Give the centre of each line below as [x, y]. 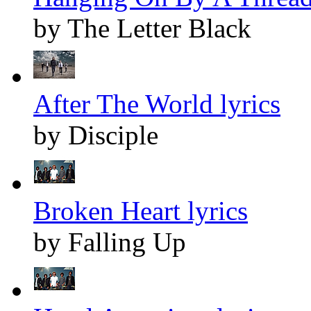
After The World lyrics [157, 104]
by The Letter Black [142, 28]
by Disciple [96, 135]
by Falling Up [110, 242]
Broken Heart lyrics [141, 211]
